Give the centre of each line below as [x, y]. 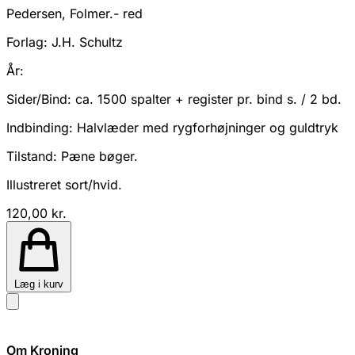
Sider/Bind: [39, 99]
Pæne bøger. [97, 156]
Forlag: [27, 42]
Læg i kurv [39, 284]
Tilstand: [32, 156]
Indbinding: [40, 127]
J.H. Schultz [85, 42]
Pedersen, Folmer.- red [74, 13]
